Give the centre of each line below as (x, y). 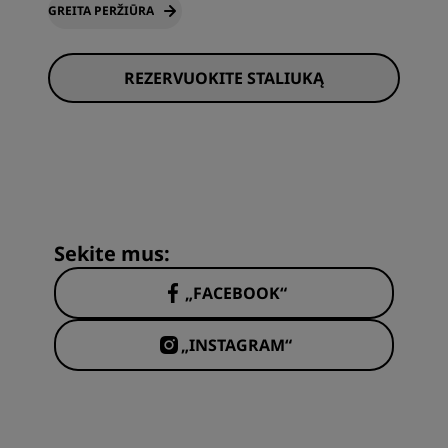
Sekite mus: (112, 253)
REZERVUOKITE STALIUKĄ (224, 78)
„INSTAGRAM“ (236, 345)
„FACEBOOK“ (236, 293)
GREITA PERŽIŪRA (101, 10)
